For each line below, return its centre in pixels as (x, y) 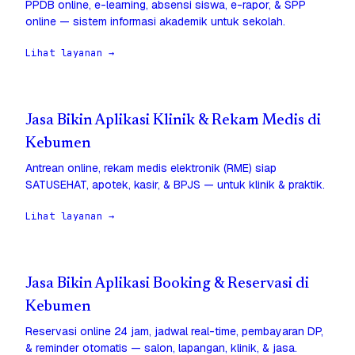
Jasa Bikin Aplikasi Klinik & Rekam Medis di (173, 121)
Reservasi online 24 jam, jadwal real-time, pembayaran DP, (174, 332)
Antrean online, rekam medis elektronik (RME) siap (151, 168)
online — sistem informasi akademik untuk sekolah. (155, 22)
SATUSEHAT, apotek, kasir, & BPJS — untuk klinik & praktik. (175, 185)
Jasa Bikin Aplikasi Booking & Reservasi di (167, 284)
